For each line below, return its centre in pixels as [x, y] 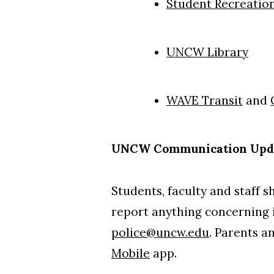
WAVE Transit [205, 100]
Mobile [131, 253]
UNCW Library [207, 52]
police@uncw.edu [160, 232]
